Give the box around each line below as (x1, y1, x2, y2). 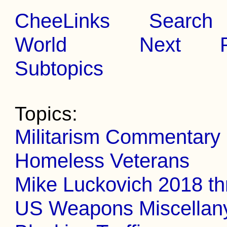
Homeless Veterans (15, 149, 190, 172)
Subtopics (15, 57, 104, 80)
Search (149, 9, 213, 32)
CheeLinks (15, 9, 110, 32)
